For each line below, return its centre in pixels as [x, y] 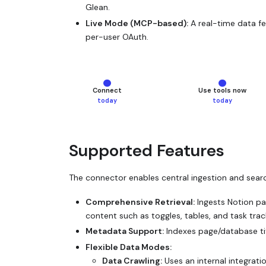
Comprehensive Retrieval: [140, 202]
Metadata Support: [125, 231]
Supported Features [147, 150]
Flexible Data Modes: [129, 247]
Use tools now [222, 90]
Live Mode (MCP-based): [137, 23]
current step [140, 85]
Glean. [98, 7]
